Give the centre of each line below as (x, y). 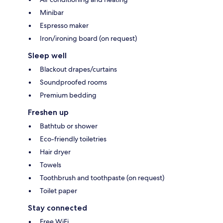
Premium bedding (68, 95)
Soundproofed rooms (73, 82)
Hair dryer (55, 152)
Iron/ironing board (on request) (88, 38)
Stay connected (57, 208)
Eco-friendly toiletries (73, 139)
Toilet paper (58, 190)
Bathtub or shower (69, 126)
